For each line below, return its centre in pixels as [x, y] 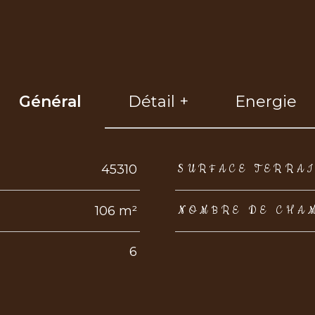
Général [50, 101]
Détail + [158, 101]
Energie [265, 101]
